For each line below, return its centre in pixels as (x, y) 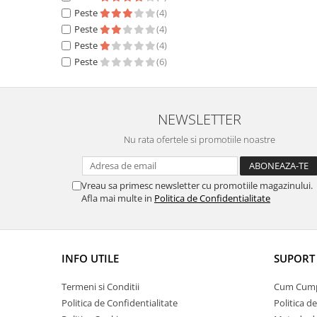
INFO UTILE (90, 258)
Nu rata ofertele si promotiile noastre (200, 139)
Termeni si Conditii (100, 287)
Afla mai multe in (118, 198)
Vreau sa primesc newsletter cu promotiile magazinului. (197, 185)
